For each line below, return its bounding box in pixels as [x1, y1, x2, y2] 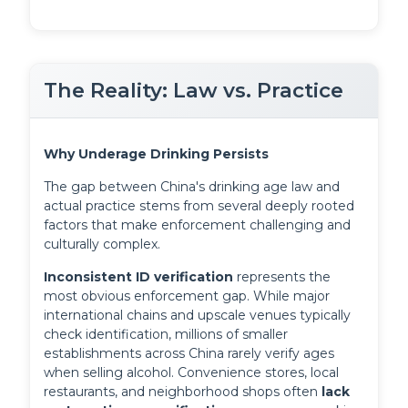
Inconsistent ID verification [44, 269, 234, 286]
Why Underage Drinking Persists [44, 146, 270, 163]
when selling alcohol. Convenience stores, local [44, 364, 340, 382]
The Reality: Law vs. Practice [44, 77, 344, 104]
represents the [233, 269, 331, 286]
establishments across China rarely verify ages [44, 345, 335, 362]
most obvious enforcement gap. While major [44, 288, 331, 305]
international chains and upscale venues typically [44, 307, 352, 324]
